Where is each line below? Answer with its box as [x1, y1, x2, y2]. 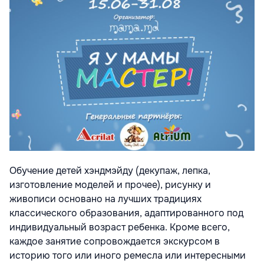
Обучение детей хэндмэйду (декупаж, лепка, [9, 164, 210, 177]
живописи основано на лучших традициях [9, 192, 202, 205]
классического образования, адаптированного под [9, 206, 243, 219]
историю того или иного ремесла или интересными [9, 249, 246, 262]
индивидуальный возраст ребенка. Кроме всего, [9, 220, 230, 233]
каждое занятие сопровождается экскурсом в [9, 235, 220, 247]
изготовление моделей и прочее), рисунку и [9, 178, 211, 191]
